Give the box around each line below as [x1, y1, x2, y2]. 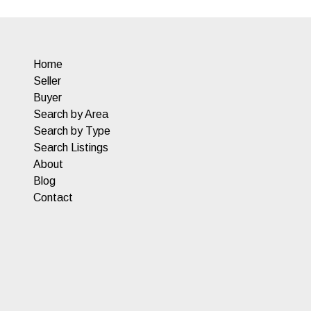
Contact [33, 192, 73, 203]
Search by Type [33, 125, 110, 137]
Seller [33, 75, 61, 87]
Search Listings [33, 142, 108, 153]
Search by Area [33, 108, 108, 120]
